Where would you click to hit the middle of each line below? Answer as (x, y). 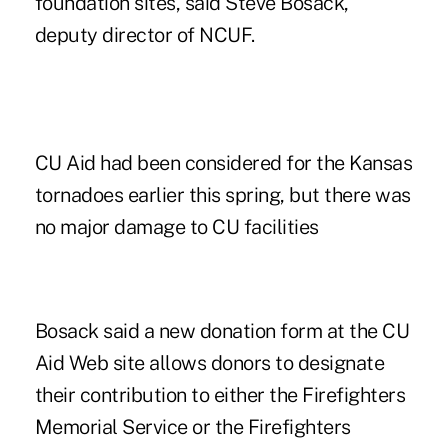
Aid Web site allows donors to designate (209, 362)
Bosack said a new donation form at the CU (222, 330)
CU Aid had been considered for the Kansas (223, 162)
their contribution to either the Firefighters (220, 394)
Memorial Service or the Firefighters (192, 426)
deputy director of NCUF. (144, 34)
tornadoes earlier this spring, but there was (222, 194)
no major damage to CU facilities (176, 226)
